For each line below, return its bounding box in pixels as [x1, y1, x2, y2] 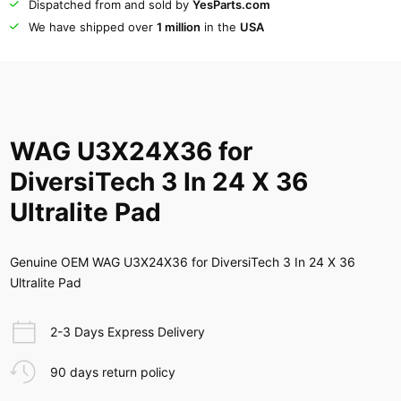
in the [200, 19, 240, 34]
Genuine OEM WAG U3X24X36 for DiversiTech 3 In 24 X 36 [10, 254, 356, 270]
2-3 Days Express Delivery [49, 324, 205, 340]
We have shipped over [28, 19, 157, 34]
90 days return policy [49, 364, 175, 380]
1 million [156, 19, 200, 34]
